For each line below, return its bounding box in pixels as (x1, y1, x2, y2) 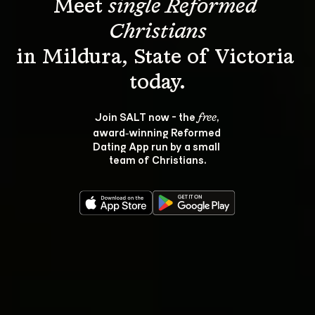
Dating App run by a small (93, 139, 222, 153)
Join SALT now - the (94, 110, 198, 123)
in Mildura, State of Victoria (15, 47, 300, 68)
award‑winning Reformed (92, 125, 223, 139)
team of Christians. (109, 153, 206, 166)
